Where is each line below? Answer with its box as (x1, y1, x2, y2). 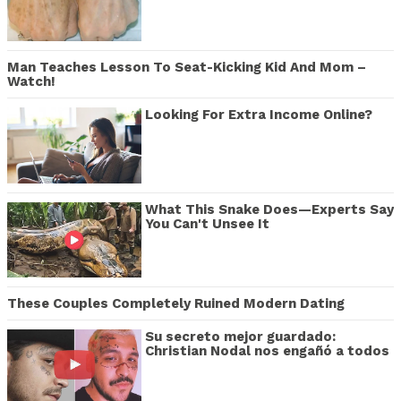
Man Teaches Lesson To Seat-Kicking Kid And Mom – (7, 59, 366, 76)
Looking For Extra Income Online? (145, 107, 372, 124)
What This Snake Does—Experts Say (145, 200, 394, 218)
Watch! (7, 73, 55, 90)
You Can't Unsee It (145, 215, 269, 232)
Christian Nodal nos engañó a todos (145, 343, 389, 360)
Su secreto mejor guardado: (145, 328, 336, 346)
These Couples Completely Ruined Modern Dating (7, 295, 345, 312)
